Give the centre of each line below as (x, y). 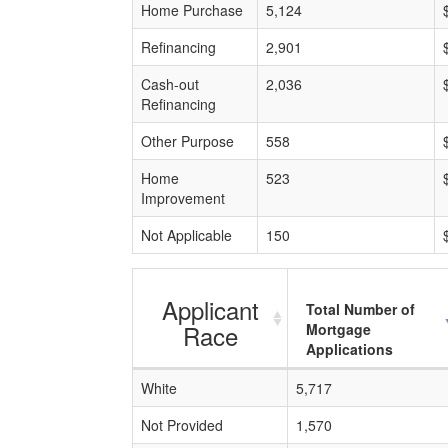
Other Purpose (187, 141)
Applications (349, 349)
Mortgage (338, 329)
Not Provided (182, 425)
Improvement (183, 198)
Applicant (210, 309)
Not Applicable (186, 235)
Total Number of (360, 309)
